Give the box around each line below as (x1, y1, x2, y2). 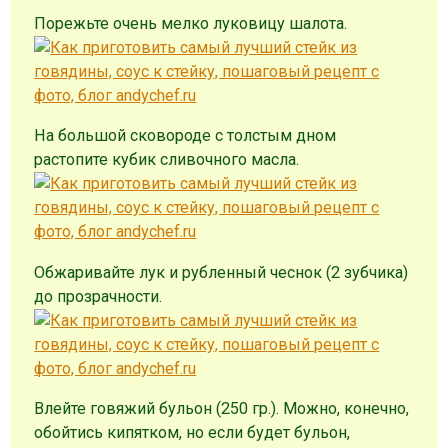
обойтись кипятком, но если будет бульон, (34, 422, 351, 442)
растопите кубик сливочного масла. (34, 150, 304, 170)
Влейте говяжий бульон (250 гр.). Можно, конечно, (34, 398, 410, 418)
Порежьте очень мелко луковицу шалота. (34, 14, 348, 34)
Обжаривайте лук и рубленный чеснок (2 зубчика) (34, 262, 409, 282)
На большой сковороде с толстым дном (34, 126, 337, 146)
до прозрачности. (34, 286, 167, 306)
